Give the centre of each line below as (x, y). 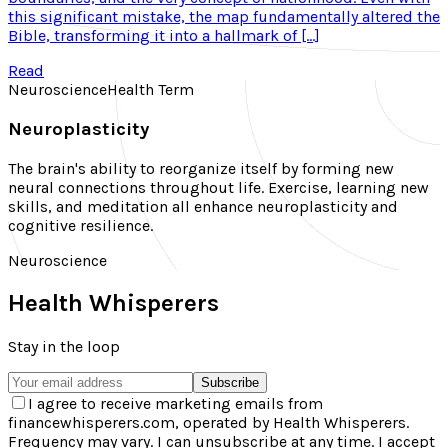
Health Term (150, 90)
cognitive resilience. (80, 225)
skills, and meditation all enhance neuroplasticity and (203, 206)
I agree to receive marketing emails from (175, 404)
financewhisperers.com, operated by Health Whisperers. (208, 423)
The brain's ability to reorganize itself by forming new (201, 168)
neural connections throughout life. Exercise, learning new (218, 187)
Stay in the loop (64, 347)
